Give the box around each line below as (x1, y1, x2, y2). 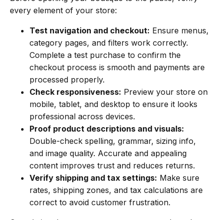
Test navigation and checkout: (29, 25, 150, 35)
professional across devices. (29, 111, 135, 121)
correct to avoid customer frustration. (29, 197, 170, 207)
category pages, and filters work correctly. (29, 37, 188, 48)
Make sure (157, 172, 199, 183)
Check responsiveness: (29, 86, 121, 97)
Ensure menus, (150, 25, 209, 35)
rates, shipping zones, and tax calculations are (29, 185, 203, 195)
